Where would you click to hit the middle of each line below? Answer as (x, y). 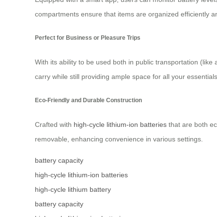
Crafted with (54, 124)
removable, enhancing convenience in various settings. (119, 139)
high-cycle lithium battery (73, 189)
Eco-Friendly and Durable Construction (88, 100)
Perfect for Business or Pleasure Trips (88, 38)
